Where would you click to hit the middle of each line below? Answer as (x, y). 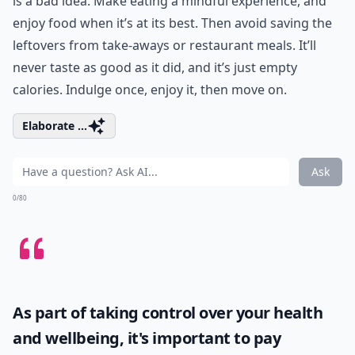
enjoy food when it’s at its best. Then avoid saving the (172, 23)
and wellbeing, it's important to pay (147, 338)
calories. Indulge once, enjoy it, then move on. (150, 90)
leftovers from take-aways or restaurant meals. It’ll (164, 45)
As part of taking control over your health (168, 313)
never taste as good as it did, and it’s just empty (155, 67)
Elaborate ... (55, 126)
